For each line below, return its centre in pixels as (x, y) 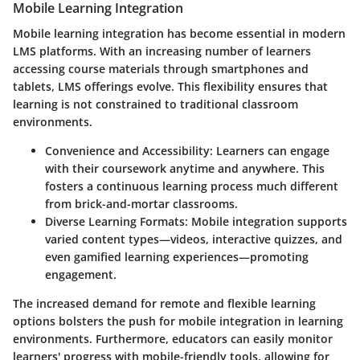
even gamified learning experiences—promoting (177, 256)
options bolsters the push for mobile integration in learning (178, 321)
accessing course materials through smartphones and (161, 68)
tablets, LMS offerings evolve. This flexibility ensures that (170, 86)
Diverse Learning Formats (115, 221)
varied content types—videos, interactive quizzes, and (194, 239)
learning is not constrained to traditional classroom (155, 104)
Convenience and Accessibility (127, 150)
